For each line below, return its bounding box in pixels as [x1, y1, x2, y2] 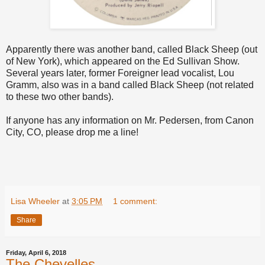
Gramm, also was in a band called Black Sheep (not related [6, 80, 254, 91]
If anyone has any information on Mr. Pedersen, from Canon [6, 115, 254, 126]
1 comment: [113, 196, 158, 206]
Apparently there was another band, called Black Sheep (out [6, 44, 257, 55]
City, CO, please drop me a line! [6, 127, 138, 138]
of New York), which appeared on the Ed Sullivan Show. [6, 56, 240, 67]
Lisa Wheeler [11, 196, 60, 206]
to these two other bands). [6, 92, 114, 102]
